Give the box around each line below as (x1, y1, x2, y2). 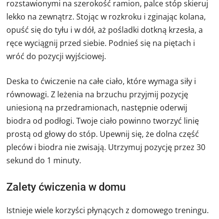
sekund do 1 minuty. (6, 154, 82, 166)
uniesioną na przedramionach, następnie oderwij (6, 102, 188, 113)
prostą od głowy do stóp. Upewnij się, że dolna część (6, 128, 199, 139)
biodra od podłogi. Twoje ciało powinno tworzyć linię (6, 115, 199, 126)
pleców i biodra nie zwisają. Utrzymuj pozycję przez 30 (6, 141, 206, 153)
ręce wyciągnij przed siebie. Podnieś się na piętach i (6, 37, 196, 48)
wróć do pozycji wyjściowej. (6, 50, 107, 62)
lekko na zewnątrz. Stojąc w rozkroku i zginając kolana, (6, 11, 206, 22)
